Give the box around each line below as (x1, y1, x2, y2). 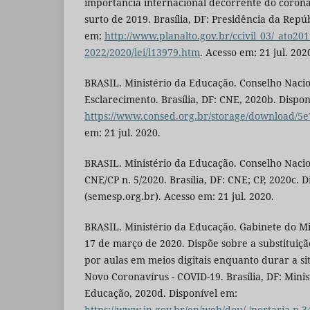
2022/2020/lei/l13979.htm (84, 45, 200, 59)
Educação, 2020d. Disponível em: (84, 286, 237, 300)
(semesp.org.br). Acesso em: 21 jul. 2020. (84, 189, 274, 203)
